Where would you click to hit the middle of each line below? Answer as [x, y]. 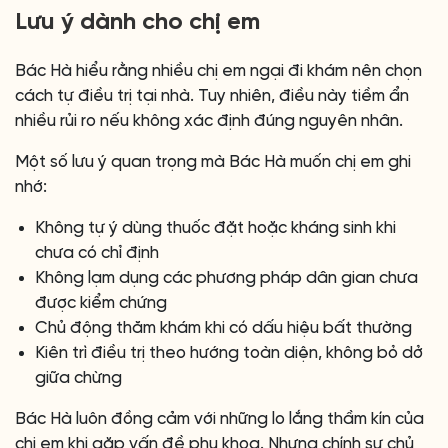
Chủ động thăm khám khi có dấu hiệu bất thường [223, 328]
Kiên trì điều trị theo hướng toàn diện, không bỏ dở [229, 353]
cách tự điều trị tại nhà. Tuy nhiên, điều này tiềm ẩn [212, 96]
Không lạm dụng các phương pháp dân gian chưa [226, 278]
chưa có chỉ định [97, 253]
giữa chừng [78, 378]
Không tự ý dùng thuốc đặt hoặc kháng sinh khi [215, 228]
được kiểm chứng [101, 303]
